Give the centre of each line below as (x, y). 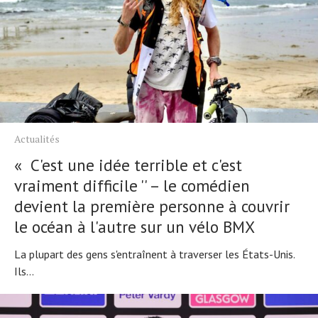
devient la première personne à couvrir (152, 207)
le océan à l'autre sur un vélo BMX (135, 227)
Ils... (24, 272)
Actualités (37, 139)
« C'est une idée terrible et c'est (128, 165)
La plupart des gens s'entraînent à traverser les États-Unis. (154, 254)
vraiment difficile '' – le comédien (132, 186)
